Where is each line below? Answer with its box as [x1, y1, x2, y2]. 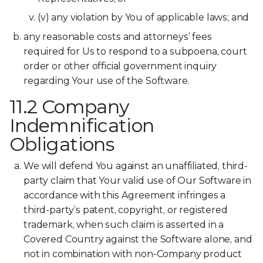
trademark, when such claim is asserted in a [23, 218, 224, 230]
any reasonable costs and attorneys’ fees [23, 31, 212, 42]
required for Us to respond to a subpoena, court [23, 45, 247, 57]
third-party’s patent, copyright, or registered [23, 204, 228, 215]
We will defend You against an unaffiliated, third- [23, 160, 248, 171]
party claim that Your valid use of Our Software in [23, 174, 251, 186]
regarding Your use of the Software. [23, 75, 190, 86]
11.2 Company [9, 95, 129, 118]
